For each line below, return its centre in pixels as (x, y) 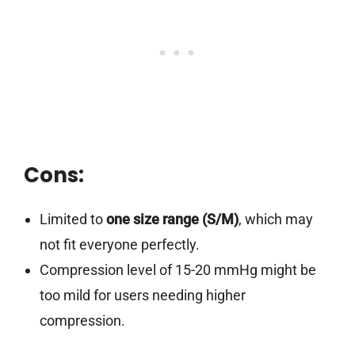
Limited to (73, 219)
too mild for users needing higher (142, 296)
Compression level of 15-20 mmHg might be (177, 270)
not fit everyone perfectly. (119, 245)
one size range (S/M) (172, 219)
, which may (275, 219)
